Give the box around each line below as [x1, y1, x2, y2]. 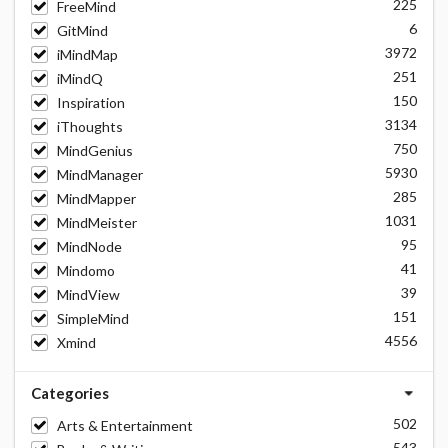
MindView [56, 286, 120, 303]
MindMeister [56, 214, 137, 231]
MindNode [56, 238, 122, 255]
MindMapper [56, 190, 136, 207]
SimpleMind [56, 310, 129, 327]
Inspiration [56, 94, 125, 111]
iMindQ [56, 70, 103, 87]
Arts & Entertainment [56, 417, 193, 434]
